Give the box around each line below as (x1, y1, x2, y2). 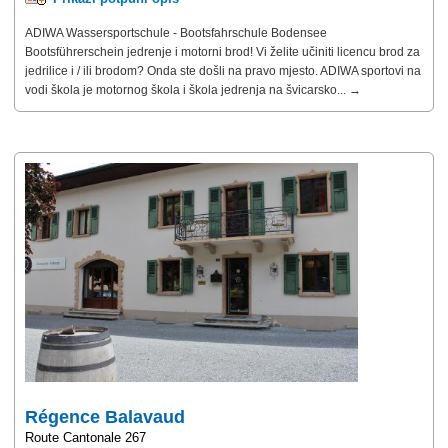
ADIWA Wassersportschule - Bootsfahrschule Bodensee (25, 25, 327, 40)
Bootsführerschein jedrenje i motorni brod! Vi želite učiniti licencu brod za (25, 44, 420, 59)
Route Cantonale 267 (25, 429, 146, 445)
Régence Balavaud (25, 406, 185, 427)
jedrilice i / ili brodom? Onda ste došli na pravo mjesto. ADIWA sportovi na (25, 63, 421, 78)
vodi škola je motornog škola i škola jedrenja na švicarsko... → (25, 82, 361, 97)
